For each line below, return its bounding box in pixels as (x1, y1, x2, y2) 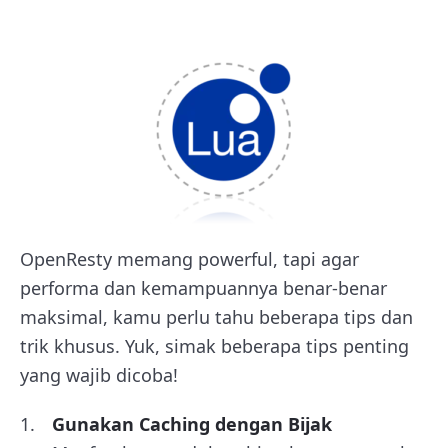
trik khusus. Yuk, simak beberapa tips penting (20, 334, 409, 359)
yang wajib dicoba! (20, 363, 178, 388)
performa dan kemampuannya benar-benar (20, 276, 387, 301)
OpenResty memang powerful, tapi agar (20, 247, 359, 272)
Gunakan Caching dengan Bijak (52, 412, 332, 437)
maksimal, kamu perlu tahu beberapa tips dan (20, 305, 413, 330)
